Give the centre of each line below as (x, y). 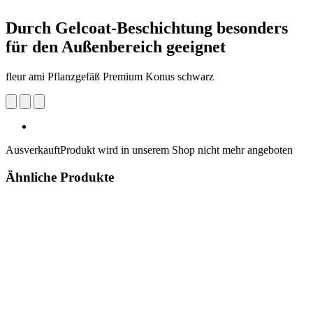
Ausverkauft (33, 150)
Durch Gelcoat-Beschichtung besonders (147, 28)
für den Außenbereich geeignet (116, 46)
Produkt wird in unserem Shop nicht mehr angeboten (176, 150)
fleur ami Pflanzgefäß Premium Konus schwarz (110, 76)
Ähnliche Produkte (60, 177)
